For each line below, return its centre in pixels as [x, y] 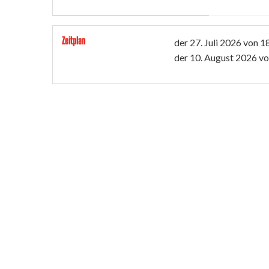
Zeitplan [74, 41]
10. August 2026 [223, 57]
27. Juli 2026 [216, 42]
